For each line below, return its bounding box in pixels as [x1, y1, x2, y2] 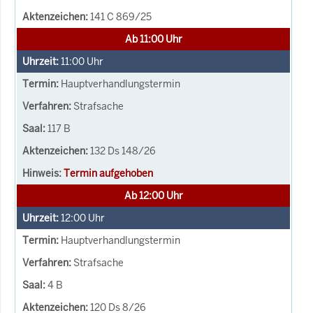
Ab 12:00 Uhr [124, 189, 183, 202]
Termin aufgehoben [64, 166, 153, 180]
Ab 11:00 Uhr [124, 32, 182, 45]
